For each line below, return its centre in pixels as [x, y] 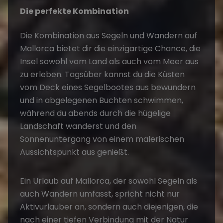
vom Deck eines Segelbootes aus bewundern [108, 87]
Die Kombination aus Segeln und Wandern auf [109, 35]
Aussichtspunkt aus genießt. [74, 152]
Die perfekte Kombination [74, 11]
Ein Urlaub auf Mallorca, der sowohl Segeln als [109, 181]
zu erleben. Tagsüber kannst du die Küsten [102, 74]
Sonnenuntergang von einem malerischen [102, 139]
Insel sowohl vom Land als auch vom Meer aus [109, 61]
